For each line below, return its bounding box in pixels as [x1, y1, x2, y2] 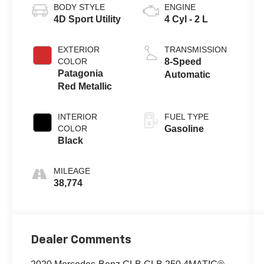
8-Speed [164, 57, 202, 67]
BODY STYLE [54, 2, 105, 12]
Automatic [164, 70, 210, 80]
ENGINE [164, 2, 196, 12]
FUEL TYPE [164, 112, 209, 122]
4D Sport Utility [54, 14, 121, 25]
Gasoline [164, 124, 204, 134]
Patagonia [58, 68, 104, 79]
